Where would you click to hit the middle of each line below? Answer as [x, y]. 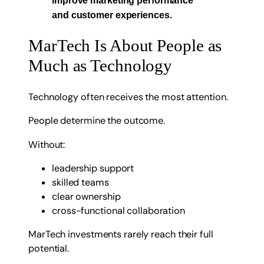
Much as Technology [100, 66]
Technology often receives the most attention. [128, 97]
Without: [47, 144]
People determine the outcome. [97, 121]
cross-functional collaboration [118, 210]
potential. [49, 249]
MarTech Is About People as [125, 46]
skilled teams [80, 182]
